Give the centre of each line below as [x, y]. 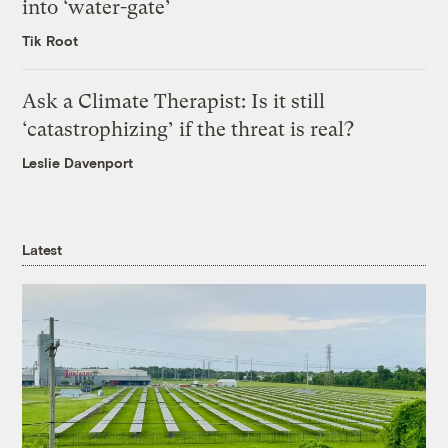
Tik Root [50, 41]
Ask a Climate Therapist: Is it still [174, 102]
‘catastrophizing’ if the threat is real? [188, 130]
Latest [42, 250]
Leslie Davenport [78, 163]
